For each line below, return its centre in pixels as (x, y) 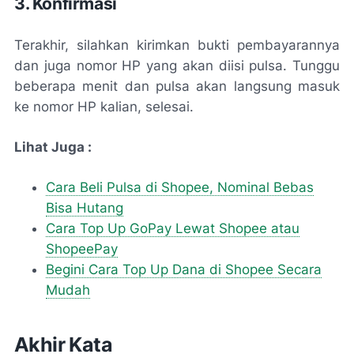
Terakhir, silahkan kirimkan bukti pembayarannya (177, 45)
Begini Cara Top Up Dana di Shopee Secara (184, 270)
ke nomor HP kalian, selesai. (104, 107)
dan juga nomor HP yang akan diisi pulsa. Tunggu (177, 66)
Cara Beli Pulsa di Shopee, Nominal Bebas (180, 188)
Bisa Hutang (85, 208)
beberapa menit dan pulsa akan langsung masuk (177, 87)
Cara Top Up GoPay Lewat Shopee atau (173, 229)
